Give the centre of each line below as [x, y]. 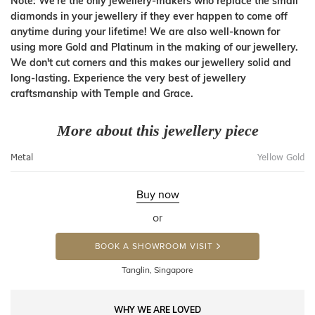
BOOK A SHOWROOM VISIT [154, 246]
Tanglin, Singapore [157, 269]
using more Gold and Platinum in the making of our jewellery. [154, 47]
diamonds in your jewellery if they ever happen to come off [149, 16]
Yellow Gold [281, 157]
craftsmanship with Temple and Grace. [102, 93]
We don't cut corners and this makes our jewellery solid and [151, 62]
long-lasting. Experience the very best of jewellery [128, 78]
